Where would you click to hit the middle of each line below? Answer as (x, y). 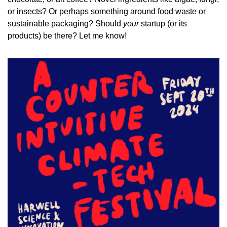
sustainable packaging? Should (65, 23)
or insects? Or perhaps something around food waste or (107, 11)
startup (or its (163, 23)
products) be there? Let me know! (67, 35)
